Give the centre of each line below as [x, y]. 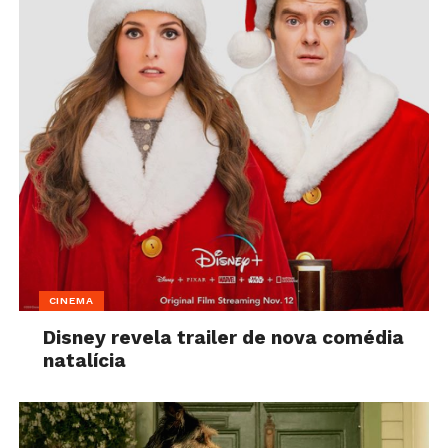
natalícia [85, 361]
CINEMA [71, 301]
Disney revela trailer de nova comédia [224, 338]
